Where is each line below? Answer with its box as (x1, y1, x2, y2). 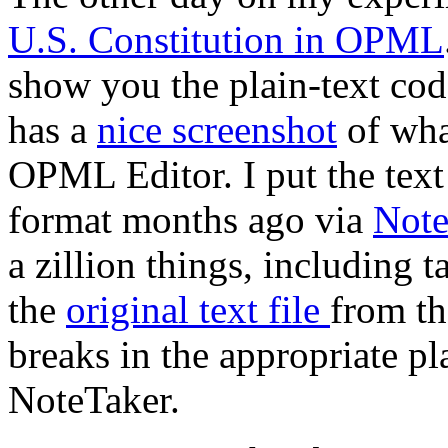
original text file (66, 288, 330, 332)
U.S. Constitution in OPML (8, 18, 444, 62)
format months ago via (8, 198, 373, 242)
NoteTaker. (8, 378, 180, 422)
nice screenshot (97, 108, 337, 152)
